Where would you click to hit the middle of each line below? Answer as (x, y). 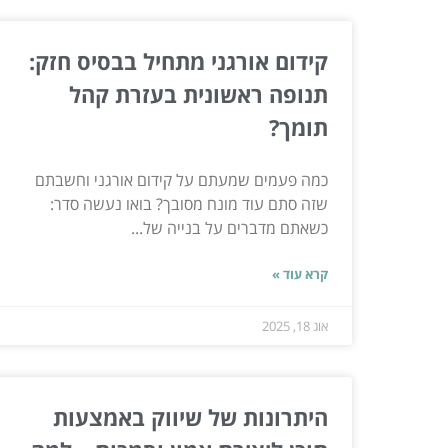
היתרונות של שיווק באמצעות (190, 416)
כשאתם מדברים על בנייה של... (229, 227)
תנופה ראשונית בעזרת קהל (198, 93)
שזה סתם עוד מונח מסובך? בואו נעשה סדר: (189, 203)
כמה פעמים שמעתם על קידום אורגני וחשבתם (181, 179)
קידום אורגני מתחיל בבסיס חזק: (178, 60)
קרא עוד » (300, 273)
